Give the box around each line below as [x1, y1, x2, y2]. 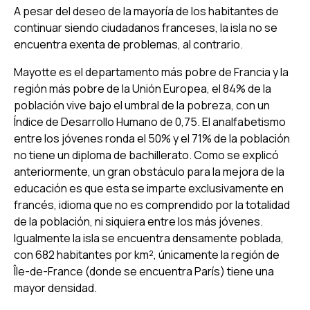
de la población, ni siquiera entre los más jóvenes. [14, 213, 263, 229]
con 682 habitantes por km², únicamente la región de [14, 246, 280, 262]
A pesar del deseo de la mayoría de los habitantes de [14, 3, 279, 19]
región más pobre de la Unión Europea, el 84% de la [14, 80, 271, 96]
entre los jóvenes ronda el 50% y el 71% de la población [14, 130, 290, 146]
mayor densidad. [14, 280, 97, 295]
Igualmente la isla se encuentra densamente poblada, [14, 230, 284, 246]
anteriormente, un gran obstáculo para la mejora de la [14, 163, 284, 179]
